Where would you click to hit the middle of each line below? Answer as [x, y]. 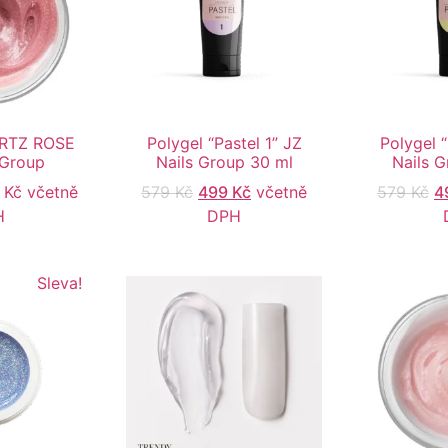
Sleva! [59, 283]
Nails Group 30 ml [224, 162]
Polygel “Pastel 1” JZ [224, 143]
